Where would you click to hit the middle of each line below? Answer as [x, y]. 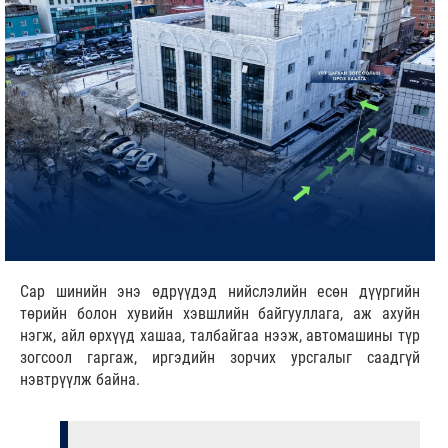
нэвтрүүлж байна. [82, 379]
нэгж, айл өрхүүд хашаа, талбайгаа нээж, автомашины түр [220, 335]
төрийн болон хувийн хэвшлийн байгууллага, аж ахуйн [220, 313]
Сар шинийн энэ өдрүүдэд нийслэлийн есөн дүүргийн [220, 291]
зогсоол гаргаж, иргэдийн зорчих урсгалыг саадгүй [220, 357]
